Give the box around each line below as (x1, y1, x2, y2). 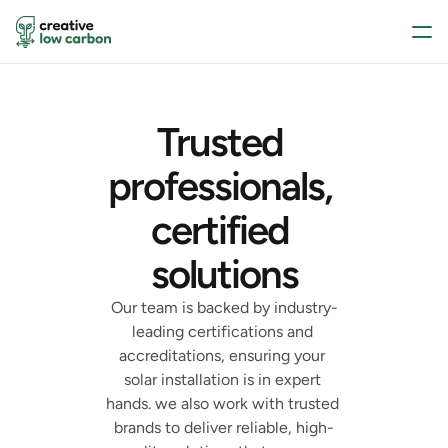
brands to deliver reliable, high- (114, 418, 334, 437)
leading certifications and (131, 322, 313, 341)
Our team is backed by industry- (110, 298, 338, 317)
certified (151, 206, 289, 254)
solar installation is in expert (123, 370, 321, 389)
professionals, (108, 162, 332, 210)
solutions (150, 250, 298, 298)
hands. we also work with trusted (105, 394, 339, 413)
